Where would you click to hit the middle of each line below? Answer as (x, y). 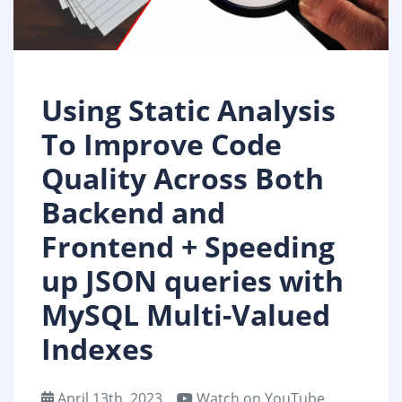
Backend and (133, 213)
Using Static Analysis (188, 110)
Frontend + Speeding (188, 247)
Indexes (97, 349)
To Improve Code (162, 144)
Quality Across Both (183, 179)
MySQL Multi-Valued (186, 315)
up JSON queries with (192, 281)
